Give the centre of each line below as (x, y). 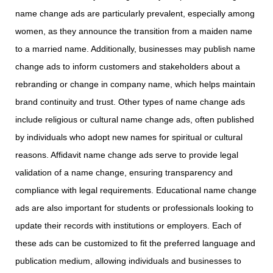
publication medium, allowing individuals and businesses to (128, 261)
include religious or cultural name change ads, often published (135, 120)
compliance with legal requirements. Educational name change (136, 190)
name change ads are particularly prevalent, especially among (135, 14)
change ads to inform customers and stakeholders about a (128, 67)
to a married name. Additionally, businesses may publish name (135, 49)
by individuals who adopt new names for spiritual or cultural (129, 137)
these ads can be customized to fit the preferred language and (135, 243)
